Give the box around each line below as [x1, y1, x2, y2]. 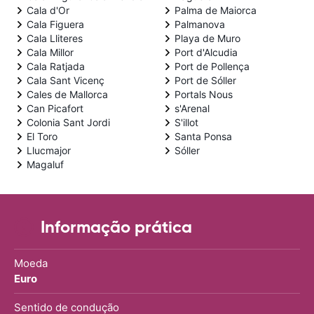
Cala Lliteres [27, 32, 83, 44]
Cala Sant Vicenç [27, 74, 104, 86]
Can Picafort [27, 102, 83, 114]
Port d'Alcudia [175, 46, 238, 58]
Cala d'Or [27, 4, 69, 16]
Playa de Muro [175, 32, 240, 44]
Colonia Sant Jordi [27, 116, 110, 128]
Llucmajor [27, 144, 71, 156]
